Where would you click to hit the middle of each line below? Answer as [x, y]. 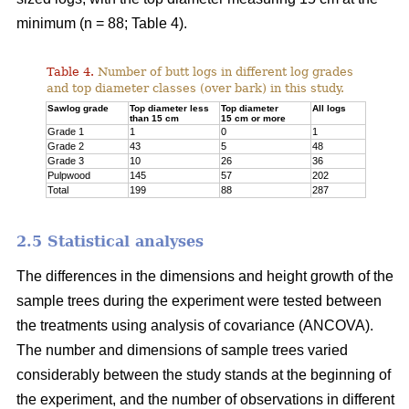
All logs [330, 109]
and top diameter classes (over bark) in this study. [196, 89]
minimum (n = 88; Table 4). [102, 24]
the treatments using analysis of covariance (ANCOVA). [195, 326]
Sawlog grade [79, 109]
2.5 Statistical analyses [110, 242]
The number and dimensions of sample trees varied [182, 351]
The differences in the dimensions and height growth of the [205, 277]
